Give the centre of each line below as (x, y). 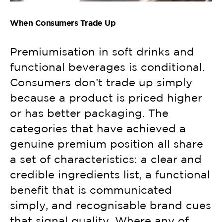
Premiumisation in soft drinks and (102, 52)
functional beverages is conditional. (107, 67)
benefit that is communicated (91, 190)
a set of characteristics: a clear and (106, 159)
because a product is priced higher (106, 98)
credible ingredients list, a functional (110, 175)
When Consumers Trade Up (63, 23)
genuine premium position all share (107, 144)
